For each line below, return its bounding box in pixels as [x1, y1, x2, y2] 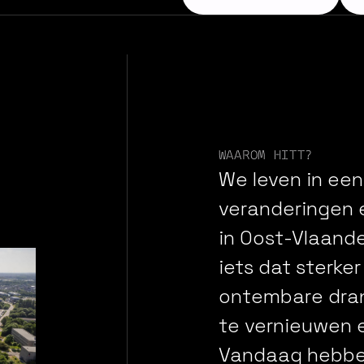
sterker [295, 253, 361, 279]
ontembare [218, 283, 323, 309]
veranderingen [218, 195, 353, 221]
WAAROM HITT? [218, 149, 314, 161]
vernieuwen [244, 312, 352, 338]
